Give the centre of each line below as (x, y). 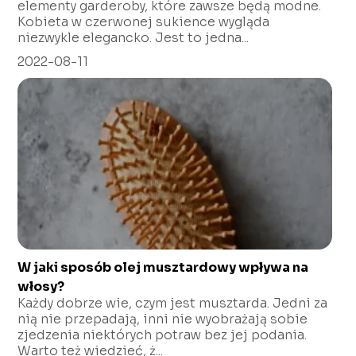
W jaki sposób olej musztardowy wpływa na (163, 267)
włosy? (41, 286)
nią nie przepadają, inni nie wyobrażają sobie (163, 319)
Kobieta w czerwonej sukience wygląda (144, 21)
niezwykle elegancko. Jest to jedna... (133, 37)
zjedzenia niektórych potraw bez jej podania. (163, 335)
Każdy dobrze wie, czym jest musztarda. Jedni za (173, 303)
